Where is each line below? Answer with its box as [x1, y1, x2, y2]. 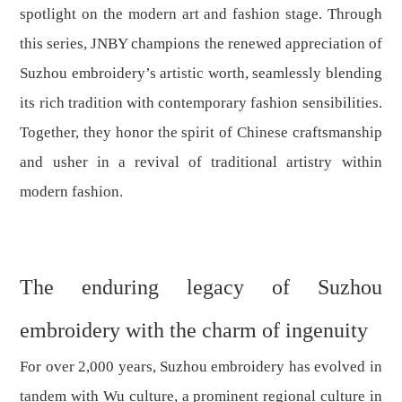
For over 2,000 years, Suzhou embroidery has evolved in [20, 358, 382, 376]
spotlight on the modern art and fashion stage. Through [20, 5, 382, 23]
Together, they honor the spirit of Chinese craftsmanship [20, 124, 382, 142]
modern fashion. [20, 183, 124, 201]
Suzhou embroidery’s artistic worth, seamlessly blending [20, 65, 382, 83]
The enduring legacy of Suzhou [20, 275, 382, 300]
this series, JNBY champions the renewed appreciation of [20, 35, 382, 53]
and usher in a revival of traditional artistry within [20, 153, 382, 171]
